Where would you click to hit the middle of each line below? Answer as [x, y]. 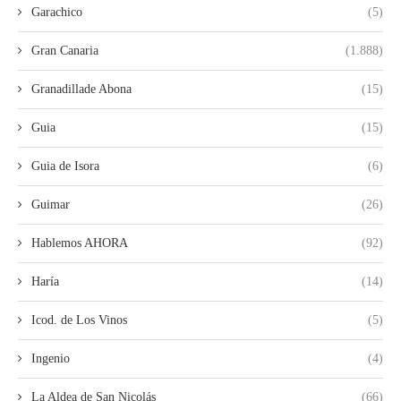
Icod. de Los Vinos [79, 320]
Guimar [51, 204]
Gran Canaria [65, 50]
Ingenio [51, 358]
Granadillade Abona [81, 89]
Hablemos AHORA [80, 243]
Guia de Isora [65, 166]
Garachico [57, 12]
